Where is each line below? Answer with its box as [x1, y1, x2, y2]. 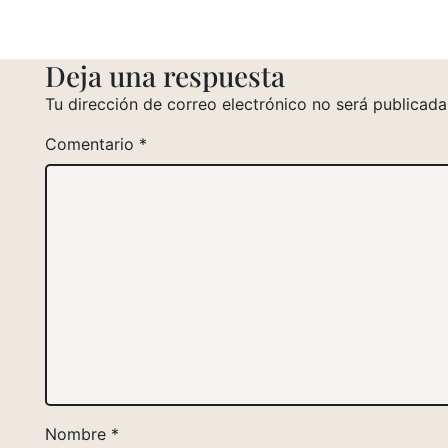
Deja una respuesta [44, 56, 285, 94]
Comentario [44, 133, 139, 154]
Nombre [44, 423, 111, 444]
